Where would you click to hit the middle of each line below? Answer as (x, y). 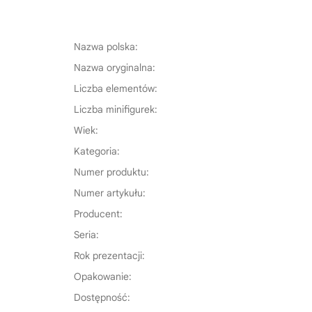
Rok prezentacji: (109, 255)
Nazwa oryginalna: (115, 67)
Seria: (86, 234)
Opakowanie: (103, 276)
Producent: (98, 213)
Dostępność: (102, 297)
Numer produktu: (111, 172)
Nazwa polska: (106, 46)
